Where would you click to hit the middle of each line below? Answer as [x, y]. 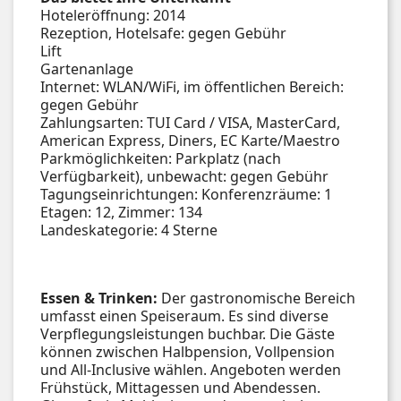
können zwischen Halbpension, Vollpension [188, 351]
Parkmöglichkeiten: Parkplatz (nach [161, 158]
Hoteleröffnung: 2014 [113, 15]
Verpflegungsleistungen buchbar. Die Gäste [188, 333]
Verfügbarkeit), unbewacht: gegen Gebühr [184, 176]
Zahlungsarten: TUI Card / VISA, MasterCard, [190, 122]
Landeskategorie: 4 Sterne [129, 230]
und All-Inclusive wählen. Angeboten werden [191, 369]
